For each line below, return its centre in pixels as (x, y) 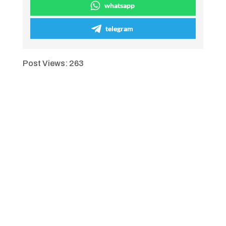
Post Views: (45, 63)
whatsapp (119, 5)
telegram (120, 29)
